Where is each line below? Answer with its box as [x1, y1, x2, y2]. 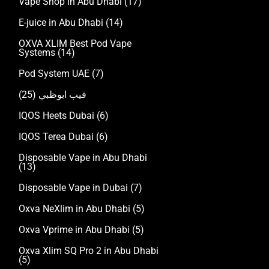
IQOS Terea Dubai [19, 131, 96, 143]
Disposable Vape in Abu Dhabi [19, 152, 147, 164]
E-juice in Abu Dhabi [19, 17, 106, 29]
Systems [19, 47, 58, 59]
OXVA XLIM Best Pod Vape [19, 38, 131, 50]
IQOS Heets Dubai [19, 110, 97, 122]
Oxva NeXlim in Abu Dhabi [19, 203, 133, 215]
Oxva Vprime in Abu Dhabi [19, 224, 132, 236]
